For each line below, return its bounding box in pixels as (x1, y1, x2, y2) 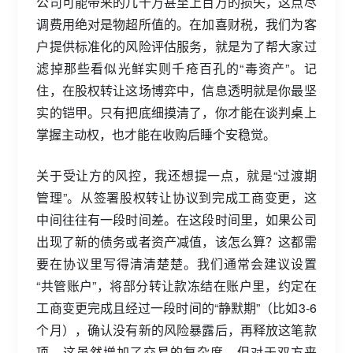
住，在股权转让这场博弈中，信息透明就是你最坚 (36, 80, 317, 99)
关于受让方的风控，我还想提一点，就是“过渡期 (36, 165, 317, 184)
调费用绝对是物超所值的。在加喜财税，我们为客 (36, 14, 317, 33)
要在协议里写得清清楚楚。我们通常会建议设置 (36, 254, 317, 273)
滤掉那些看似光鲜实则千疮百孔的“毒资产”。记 (36, 58, 317, 77)
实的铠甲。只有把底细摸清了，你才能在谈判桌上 (36, 102, 317, 121)
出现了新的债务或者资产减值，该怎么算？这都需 (36, 232, 317, 251)
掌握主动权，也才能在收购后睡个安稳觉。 (36, 124, 277, 143)
